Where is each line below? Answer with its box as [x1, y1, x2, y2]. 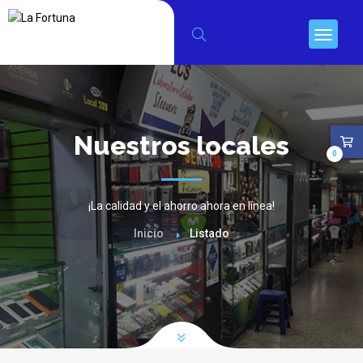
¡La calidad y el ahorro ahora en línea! [88, 199, 275, 212]
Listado [190, 227, 229, 240]
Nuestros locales [74, 130, 289, 160]
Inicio [134, 227, 164, 240]
